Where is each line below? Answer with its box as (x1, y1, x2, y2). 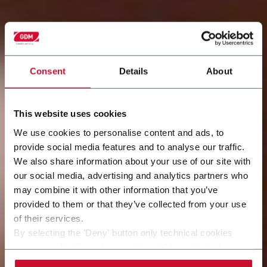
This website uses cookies (14, 108, 127, 119)
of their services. (14, 213, 83, 223)
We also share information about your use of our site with (14, 156, 251, 166)
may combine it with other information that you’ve (14, 184, 218, 195)
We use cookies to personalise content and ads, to (14, 127, 224, 138)
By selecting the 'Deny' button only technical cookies (14, 227, 233, 238)
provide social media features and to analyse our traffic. (14, 141, 245, 152)
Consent (30, 66, 66, 76)
